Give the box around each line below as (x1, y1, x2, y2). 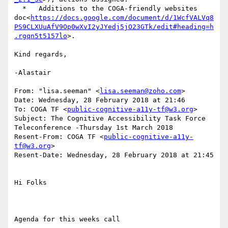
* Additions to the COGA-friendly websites (14, 5, 22, 13)
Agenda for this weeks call (14, 215, 120, 223)
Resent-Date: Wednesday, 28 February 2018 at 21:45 (14, 151, 214, 159)
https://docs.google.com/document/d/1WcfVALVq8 (31, 14, 214, 22)
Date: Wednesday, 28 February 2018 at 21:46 (14, 96, 185, 104)
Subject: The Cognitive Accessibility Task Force (14, 115, 206, 123)
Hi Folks (14, 179, 47, 187)
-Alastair (14, 69, 51, 77)
